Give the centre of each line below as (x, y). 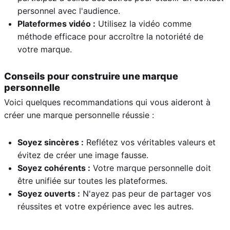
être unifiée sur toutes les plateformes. (92, 180)
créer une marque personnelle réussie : (79, 115)
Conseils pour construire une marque (91, 76)
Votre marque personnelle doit (151, 168)
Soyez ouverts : (49, 193)
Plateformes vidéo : (56, 23)
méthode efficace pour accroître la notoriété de (110, 36)
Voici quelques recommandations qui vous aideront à (107, 102)
